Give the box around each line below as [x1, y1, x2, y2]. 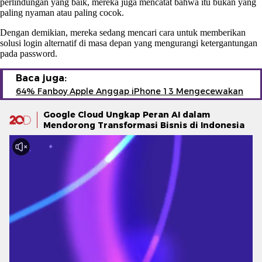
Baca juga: [16, 72, 67, 84]
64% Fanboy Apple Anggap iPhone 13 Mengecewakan [16, 85, 243, 96]
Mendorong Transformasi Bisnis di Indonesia [43, 119, 244, 130]
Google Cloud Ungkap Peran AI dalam [43, 109, 210, 120]
